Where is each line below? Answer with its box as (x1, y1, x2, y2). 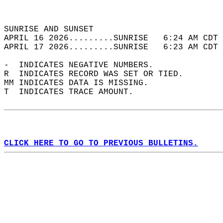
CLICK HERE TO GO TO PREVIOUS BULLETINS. (4, 139, 198, 148)
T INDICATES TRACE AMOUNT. (4, 88, 143, 97)
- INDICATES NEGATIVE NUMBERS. (4, 61, 163, 70)
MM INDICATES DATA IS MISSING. (4, 79, 158, 88)
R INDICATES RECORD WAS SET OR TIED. (4, 70, 193, 79)
